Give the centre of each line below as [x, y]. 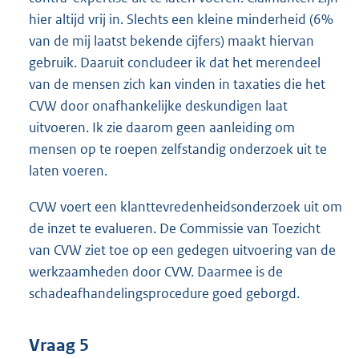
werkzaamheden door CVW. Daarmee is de [156, 271]
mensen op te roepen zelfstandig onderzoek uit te [178, 149]
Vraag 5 [59, 346]
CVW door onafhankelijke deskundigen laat [158, 105]
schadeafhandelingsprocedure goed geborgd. [164, 293]
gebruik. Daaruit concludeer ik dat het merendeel [175, 62]
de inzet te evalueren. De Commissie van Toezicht [175, 228]
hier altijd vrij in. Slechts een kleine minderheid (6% [181, 19]
